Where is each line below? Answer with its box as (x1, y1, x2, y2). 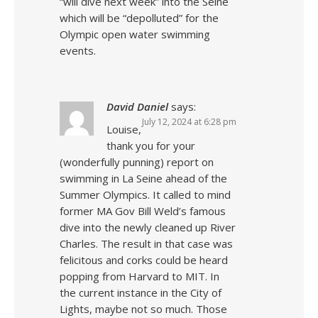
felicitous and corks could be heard (60, 253, 228, 267)
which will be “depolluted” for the (60, 11, 219, 25)
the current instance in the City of (60, 285, 221, 300)
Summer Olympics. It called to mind (60, 187, 231, 202)
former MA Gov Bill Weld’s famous (60, 204, 226, 218)
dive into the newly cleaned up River (60, 220, 236, 234)
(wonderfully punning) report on (60, 155, 214, 169)
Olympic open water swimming (60, 27, 210, 41)
